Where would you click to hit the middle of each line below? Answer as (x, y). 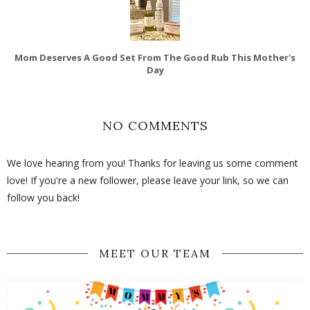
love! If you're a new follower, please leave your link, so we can (148, 180)
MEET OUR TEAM (155, 253)
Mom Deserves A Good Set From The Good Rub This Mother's (155, 57)
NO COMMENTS (155, 125)
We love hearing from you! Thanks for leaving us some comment (153, 163)
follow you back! (43, 197)
